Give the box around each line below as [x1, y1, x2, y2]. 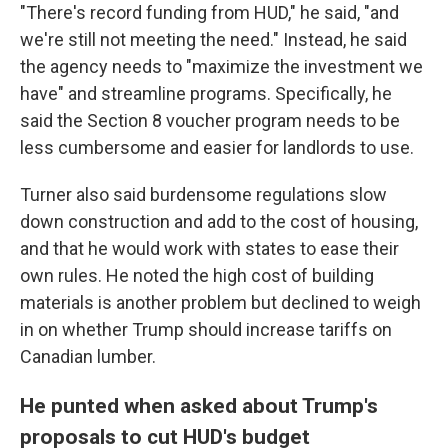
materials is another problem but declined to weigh [20, 292, 421, 313]
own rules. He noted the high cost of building [20, 265, 374, 286]
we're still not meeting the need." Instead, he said [20, 29, 407, 50]
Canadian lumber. [20, 346, 156, 367]
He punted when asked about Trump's [20, 393, 378, 418]
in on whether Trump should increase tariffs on [20, 319, 392, 340]
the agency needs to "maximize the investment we [20, 56, 423, 77]
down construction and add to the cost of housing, [20, 211, 418, 232]
